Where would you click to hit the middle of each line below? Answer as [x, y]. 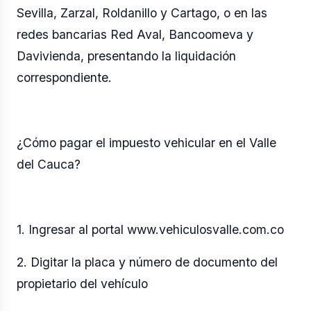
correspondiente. [64, 77]
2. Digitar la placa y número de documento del [147, 262]
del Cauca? [49, 164]
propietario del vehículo [82, 283]
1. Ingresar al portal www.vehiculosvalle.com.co [150, 229]
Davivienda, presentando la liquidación [126, 56]
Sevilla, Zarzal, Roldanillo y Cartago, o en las [142, 12]
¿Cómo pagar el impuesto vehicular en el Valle [146, 142]
